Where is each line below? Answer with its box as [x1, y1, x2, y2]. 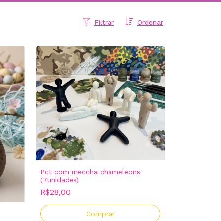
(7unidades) [40, 176, 79, 184]
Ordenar [137, 18, 163, 26]
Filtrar [94, 18, 114, 26]
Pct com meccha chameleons [40, 168, 140, 176]
